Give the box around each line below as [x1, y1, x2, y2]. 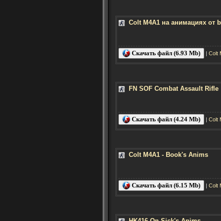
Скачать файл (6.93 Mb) [130, 49, 200, 57]
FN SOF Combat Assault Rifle [129, 84, 219, 92]
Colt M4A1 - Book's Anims [129, 150, 208, 158]
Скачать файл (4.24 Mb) [130, 115, 200, 123]
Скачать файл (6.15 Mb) [130, 181, 200, 189]
